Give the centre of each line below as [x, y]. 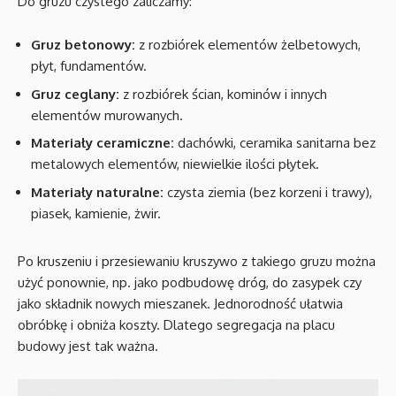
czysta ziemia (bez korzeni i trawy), [268, 192]
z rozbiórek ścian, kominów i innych [223, 94]
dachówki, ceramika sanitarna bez [275, 143]
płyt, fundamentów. [89, 66]
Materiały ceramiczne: [103, 143]
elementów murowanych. [107, 115]
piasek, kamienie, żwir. [96, 213]
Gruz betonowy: [83, 45]
